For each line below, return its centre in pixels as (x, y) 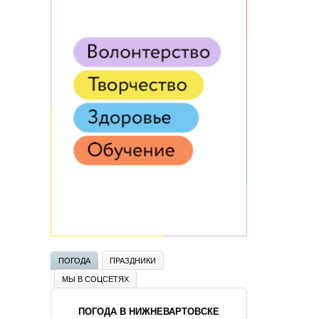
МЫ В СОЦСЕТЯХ (95, 278)
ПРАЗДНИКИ (133, 260)
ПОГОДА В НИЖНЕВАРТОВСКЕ (149, 312)
